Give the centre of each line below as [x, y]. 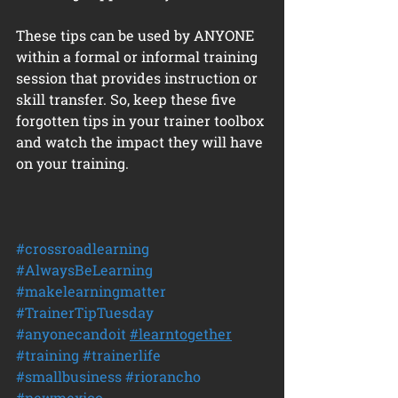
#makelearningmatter [91, 291]
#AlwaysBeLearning [84, 270]
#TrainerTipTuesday [85, 312]
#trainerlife [122, 355]
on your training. [72, 163]
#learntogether [181, 334]
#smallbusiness [69, 376]
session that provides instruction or [139, 78]
